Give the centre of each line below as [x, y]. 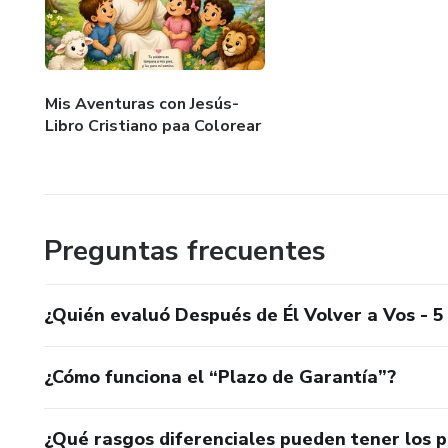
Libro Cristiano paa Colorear [153, 125]
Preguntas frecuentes [185, 250]
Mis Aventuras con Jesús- [142, 103]
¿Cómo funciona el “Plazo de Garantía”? [220, 376]
